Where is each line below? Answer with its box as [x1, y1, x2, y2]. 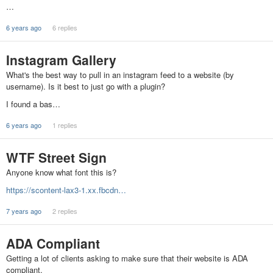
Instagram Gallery [6, 51, 116, 69]
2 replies [52, 206, 77, 216]
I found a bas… [6, 98, 60, 110]
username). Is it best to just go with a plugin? [6, 80, 165, 92]
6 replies [52, 23, 77, 32]
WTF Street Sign [6, 148, 107, 166]
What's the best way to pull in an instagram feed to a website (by [6, 69, 234, 80]
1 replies [52, 120, 77, 130]
